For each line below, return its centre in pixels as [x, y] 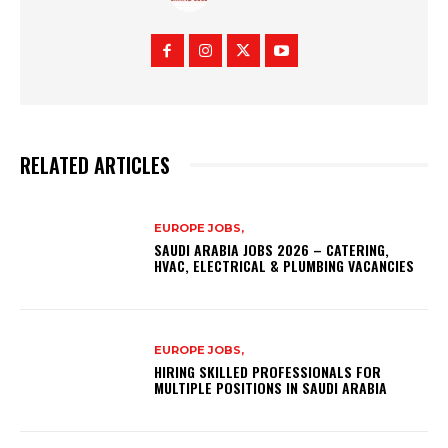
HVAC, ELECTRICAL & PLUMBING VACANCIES [284, 266]
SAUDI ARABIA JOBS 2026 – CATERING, [272, 250]
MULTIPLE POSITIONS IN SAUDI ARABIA [271, 388]
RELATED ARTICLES [95, 164]
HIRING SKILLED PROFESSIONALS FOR [268, 372]
